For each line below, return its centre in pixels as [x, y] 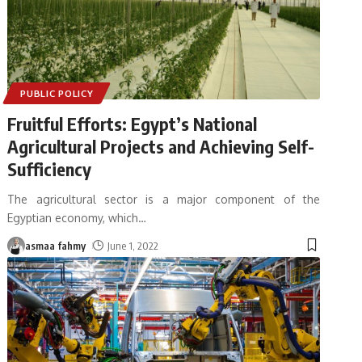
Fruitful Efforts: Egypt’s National [133, 123]
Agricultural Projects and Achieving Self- [161, 146]
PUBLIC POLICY [57, 93]
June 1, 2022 [133, 245]
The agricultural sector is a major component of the [164, 199]
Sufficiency [50, 168]
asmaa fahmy [56, 245]
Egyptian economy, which [73, 217]
